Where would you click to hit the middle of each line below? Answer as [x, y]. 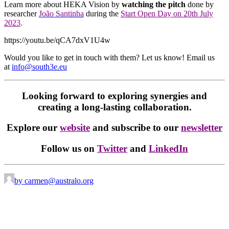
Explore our [33, 128]
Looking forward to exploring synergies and [114, 96]
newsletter [202, 128]
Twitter [112, 149]
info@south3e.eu [39, 66]
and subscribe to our [135, 128]
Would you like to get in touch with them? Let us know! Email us [109, 57]
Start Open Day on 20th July [167, 13]
